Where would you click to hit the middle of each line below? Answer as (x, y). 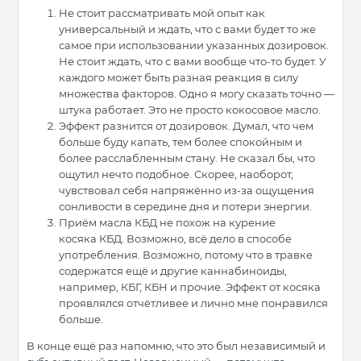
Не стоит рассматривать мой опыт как (162, 13)
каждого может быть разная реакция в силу (178, 78)
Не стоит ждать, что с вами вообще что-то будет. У (193, 62)
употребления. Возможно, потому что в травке (186, 255)
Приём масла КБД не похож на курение (167, 223)
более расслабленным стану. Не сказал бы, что (187, 158)
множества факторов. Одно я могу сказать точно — (197, 94)
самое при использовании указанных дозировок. (194, 46)
